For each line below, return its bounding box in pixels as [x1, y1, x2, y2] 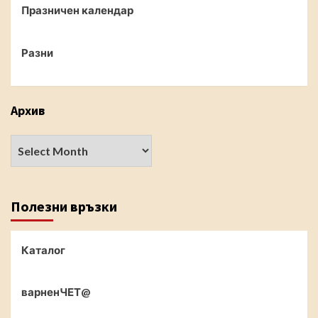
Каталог [21, 243, 65, 256]
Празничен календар [21, 4, 133, 16]
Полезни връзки [11, 197, 117, 215]
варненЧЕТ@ [21, 285, 90, 298]
